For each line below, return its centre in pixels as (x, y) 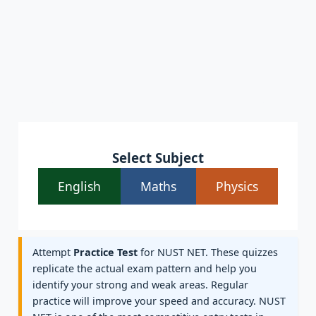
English (79, 187)
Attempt (53, 253)
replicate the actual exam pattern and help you (145, 269)
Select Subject (158, 158)
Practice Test (105, 253)
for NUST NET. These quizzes (208, 253)
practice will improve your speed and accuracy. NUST (159, 301)
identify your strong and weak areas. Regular (140, 285)
